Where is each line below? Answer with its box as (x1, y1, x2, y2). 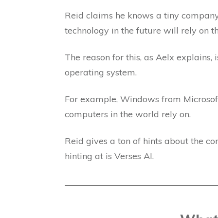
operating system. (65, 67, 137, 78)
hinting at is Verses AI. (65, 150, 154, 162)
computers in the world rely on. (65, 109, 191, 120)
